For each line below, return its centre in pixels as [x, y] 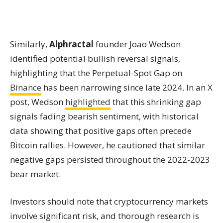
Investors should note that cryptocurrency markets [109, 201]
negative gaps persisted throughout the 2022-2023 [110, 160]
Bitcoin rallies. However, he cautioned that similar [108, 145]
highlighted [88, 102]
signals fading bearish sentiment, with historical [104, 116]
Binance [26, 87]
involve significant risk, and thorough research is [105, 216]
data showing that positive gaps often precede [101, 131]
